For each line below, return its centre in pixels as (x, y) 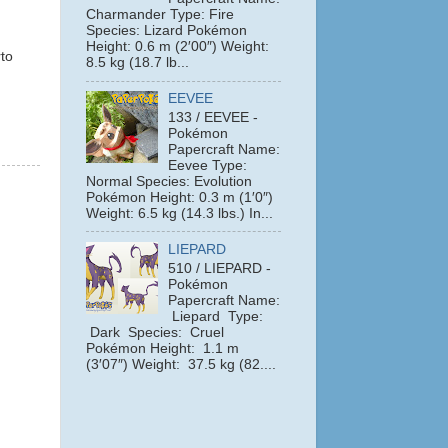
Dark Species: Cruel (155, 332)
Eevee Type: (208, 165)
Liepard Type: (216, 316)
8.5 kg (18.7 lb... (137, 63)
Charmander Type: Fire (160, 15)
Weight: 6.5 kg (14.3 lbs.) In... (179, 213)
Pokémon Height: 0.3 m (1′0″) (179, 197)
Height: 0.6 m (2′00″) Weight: (177, 47)
